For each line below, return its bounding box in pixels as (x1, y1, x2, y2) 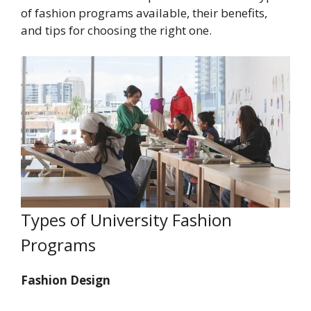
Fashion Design (21, 272, 110, 289)
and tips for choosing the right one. (21, 22, 212, 38)
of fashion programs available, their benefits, (21, 4, 267, 21)
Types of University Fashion (21, 208, 232, 232)
